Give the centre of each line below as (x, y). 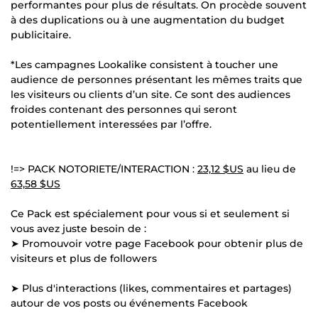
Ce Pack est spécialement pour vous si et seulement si (150, 213)
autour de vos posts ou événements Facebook (129, 303)
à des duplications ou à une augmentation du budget (148, 20)
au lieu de (270, 169)
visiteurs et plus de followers (84, 258)
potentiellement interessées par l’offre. (111, 124)
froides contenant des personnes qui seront (124, 109)
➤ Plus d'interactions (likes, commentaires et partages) (151, 288)
